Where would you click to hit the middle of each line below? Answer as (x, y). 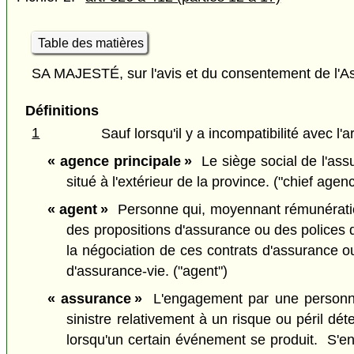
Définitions (62, 111)
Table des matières (90, 43)
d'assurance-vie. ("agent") (147, 271)
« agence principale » (119, 162)
